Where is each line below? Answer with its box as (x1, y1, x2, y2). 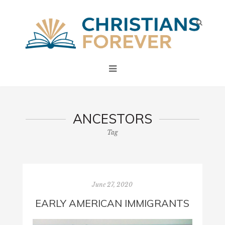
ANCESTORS (72, 110, 152, 127)
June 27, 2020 (92, 180, 133, 188)
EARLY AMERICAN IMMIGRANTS (35, 196, 190, 209)
